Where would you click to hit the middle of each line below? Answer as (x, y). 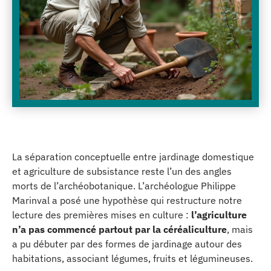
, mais (240, 229)
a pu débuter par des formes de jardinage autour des (127, 244)
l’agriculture (219, 215)
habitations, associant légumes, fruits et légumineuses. (132, 258)
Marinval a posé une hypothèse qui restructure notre (127, 200)
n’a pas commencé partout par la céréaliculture (119, 229)
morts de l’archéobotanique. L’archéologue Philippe (124, 186)
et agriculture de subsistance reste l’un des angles (122, 171)
